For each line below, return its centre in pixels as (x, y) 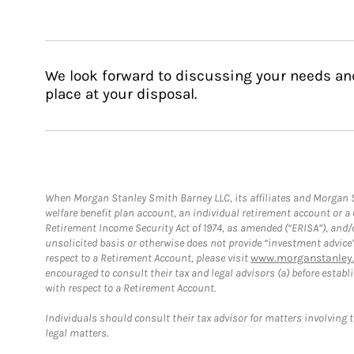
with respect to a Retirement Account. (130, 288)
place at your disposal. (121, 94)
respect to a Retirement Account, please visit (148, 258)
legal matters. (77, 333)
